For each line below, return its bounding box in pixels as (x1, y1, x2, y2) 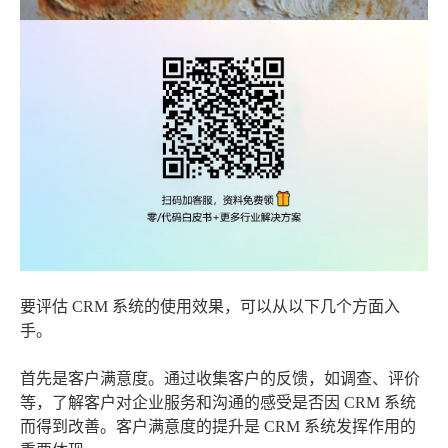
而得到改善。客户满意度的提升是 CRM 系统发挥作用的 (20, 418, 416, 435)
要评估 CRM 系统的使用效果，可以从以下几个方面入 (20, 298, 400, 315)
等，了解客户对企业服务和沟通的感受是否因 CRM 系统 (20, 394, 416, 411)
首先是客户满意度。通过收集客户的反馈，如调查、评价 (20, 370, 420, 387)
